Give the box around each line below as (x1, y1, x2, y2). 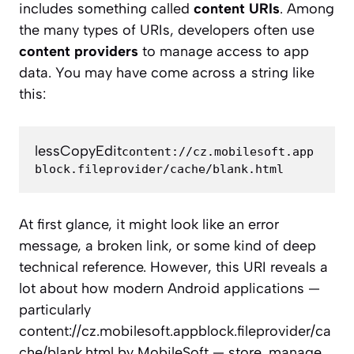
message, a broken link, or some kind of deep (19, 237, 316, 255)
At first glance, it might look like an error (19, 216, 279, 234)
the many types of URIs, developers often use (19, 21, 314, 40)
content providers (19, 43, 138, 61)
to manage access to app (138, 43, 309, 61)
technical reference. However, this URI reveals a (19, 258, 328, 277)
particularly (19, 301, 91, 319)
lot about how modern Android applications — (19, 280, 320, 298)
